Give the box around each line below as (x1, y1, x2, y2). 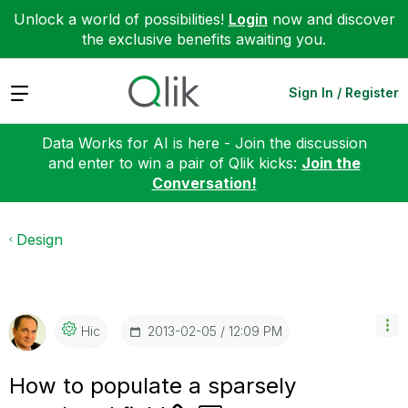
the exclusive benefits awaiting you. (82, 30, 326, 48)
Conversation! (151, 173, 257, 192)
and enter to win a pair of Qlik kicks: (47, 153, 301, 172)
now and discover (267, 10, 395, 28)
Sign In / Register (289, 84, 399, 100)
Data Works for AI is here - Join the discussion (41, 133, 367, 152)
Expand (9, 82, 61, 101)
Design (16, 229, 63, 249)
